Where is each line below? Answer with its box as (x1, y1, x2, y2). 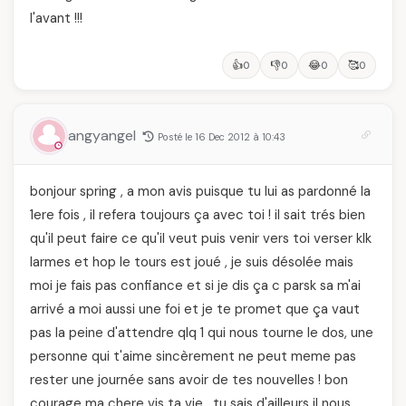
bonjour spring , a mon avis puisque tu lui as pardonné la (30, 182, 371, 200)
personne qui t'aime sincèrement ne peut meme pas (30, 347, 356, 365)
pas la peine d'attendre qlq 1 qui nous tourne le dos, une (30, 324, 373, 342)
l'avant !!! (30, 9, 82, 27)
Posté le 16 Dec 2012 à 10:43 (158, 130, 285, 143)
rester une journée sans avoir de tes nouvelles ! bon (30, 371, 348, 389)
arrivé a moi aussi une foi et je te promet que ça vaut (30, 300, 360, 318)
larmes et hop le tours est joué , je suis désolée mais (30, 253, 353, 271)
